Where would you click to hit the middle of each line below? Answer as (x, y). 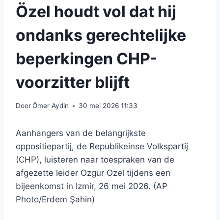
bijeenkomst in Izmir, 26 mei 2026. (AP (92, 186)
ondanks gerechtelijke (101, 35)
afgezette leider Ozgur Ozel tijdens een (93, 173)
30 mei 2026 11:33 (108, 106)
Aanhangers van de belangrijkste (81, 133)
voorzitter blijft (73, 82)
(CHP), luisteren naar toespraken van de (95, 160)
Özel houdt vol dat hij (96, 11)
